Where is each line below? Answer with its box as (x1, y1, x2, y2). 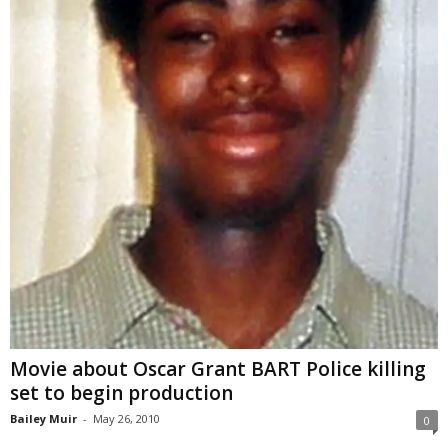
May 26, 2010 (93, 411, 160, 427)
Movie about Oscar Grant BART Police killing (10, 356, 426, 383)
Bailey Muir (10, 411, 77, 427)
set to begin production (10, 380, 233, 407)
